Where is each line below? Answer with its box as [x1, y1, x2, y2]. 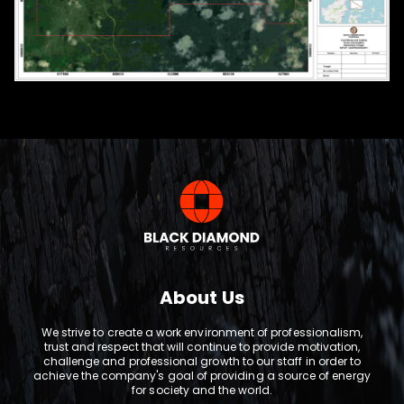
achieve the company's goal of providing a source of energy [33, 368, 371, 384]
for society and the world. [132, 382, 272, 399]
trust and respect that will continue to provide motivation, [43, 339, 361, 355]
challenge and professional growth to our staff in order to [42, 353, 362, 370]
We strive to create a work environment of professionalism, [41, 325, 363, 341]
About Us [160, 285, 244, 311]
